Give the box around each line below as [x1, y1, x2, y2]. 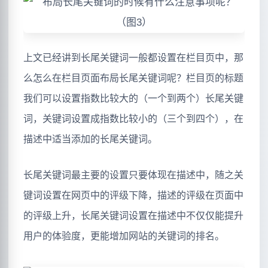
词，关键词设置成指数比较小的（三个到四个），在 [23, 114, 243, 124]
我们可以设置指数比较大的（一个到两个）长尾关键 [23, 93, 243, 104]
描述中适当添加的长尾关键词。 [23, 134, 157, 145]
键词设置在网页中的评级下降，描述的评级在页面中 [23, 190, 243, 200]
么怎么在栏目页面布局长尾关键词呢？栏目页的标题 [23, 73, 243, 84]
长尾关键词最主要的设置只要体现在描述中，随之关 [23, 169, 243, 180]
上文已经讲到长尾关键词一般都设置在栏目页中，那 [23, 53, 243, 63]
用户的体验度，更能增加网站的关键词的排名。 [23, 230, 224, 241]
